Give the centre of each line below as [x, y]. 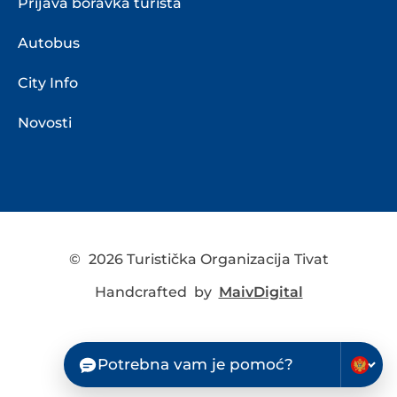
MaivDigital [261, 292]
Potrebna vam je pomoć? [195, 364]
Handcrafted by [156, 292]
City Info [48, 82]
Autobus [49, 43]
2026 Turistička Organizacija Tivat [206, 260]
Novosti [45, 122]
